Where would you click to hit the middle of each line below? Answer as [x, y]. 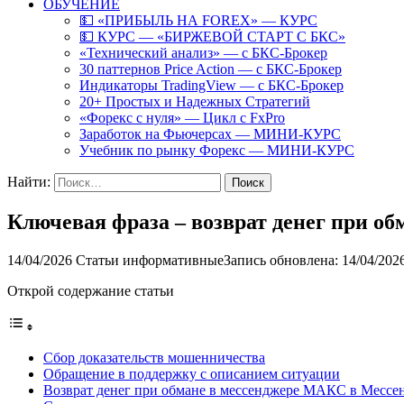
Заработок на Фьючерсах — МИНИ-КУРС [210, 134]
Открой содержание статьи [91, 290]
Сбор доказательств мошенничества [154, 357]
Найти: [29, 182]
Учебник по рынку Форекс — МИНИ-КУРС [217, 150]
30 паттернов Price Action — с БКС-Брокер [211, 69]
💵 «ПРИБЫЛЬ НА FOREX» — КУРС [198, 20]
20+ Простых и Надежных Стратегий [195, 101]
